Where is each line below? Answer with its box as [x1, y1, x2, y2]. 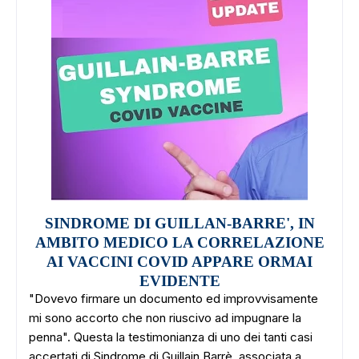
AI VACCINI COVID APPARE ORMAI [46, 253, 313, 270]
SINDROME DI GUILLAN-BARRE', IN [44, 215, 315, 232]
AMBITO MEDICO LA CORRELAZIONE [34, 234, 325, 251]
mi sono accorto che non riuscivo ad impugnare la [29, 310, 301, 325]
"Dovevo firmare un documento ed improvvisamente [29, 291, 318, 306]
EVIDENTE [139, 272, 220, 289]
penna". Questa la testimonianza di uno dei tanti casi [29, 329, 313, 345]
